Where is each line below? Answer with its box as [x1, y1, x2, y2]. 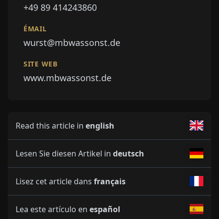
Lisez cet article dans [16, 175, 94, 187]
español [89, 203, 120, 215]
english [86, 120, 114, 131]
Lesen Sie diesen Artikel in [16, 148, 113, 159]
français [94, 175, 126, 187]
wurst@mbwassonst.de [23, 36, 120, 48]
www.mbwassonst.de [23, 71, 111, 84]
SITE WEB [23, 59, 58, 68]
